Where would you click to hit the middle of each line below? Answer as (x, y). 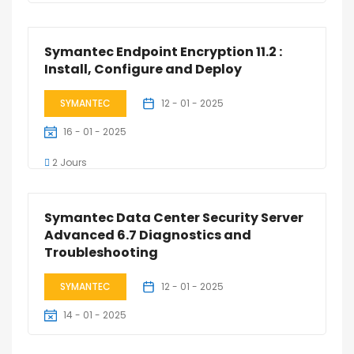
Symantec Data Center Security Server (174, 218)
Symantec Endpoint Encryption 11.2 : (163, 52)
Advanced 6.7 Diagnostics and (148, 235)
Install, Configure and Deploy (143, 69)
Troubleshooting (101, 252)
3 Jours (68, 346)
